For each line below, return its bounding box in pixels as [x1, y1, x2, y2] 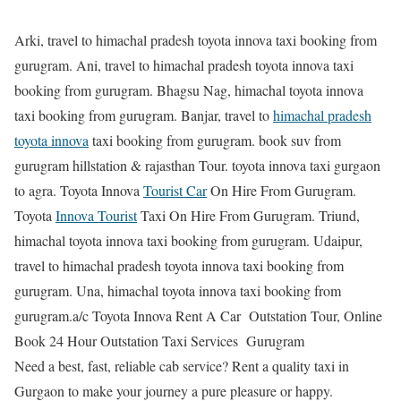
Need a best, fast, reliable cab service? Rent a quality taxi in [14, 355, 349, 375]
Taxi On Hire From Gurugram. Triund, [137, 205, 360, 225]
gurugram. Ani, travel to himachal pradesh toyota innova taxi [14, 55, 354, 74]
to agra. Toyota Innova [14, 180, 143, 200]
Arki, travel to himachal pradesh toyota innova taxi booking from [14, 30, 377, 49]
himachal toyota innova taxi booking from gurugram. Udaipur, [14, 230, 363, 250]
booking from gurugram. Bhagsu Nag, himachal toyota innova [14, 80, 363, 99]
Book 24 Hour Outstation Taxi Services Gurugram [14, 330, 304, 350]
